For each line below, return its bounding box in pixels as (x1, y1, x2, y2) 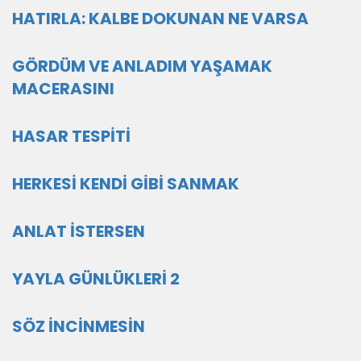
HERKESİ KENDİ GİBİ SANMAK (12, 172, 239, 195)
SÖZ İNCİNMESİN (12, 315, 145, 338)
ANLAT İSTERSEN (12, 220, 145, 243)
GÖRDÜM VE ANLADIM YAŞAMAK (12, 55, 272, 77)
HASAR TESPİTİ (12, 125, 131, 147)
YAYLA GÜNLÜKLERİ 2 (12, 268, 180, 290)
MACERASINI (12, 77, 114, 100)
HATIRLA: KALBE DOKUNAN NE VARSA (12, 7, 309, 30)
